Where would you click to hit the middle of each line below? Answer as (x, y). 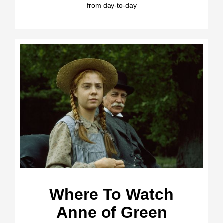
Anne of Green (111, 212)
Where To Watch (111, 194)
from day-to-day (111, 5)
